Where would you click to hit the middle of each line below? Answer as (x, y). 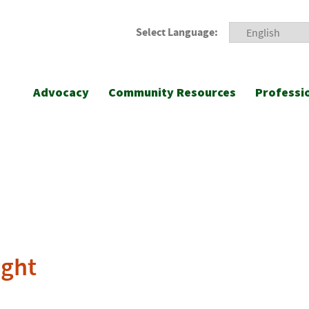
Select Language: (177, 32)
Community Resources (172, 92)
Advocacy (61, 92)
